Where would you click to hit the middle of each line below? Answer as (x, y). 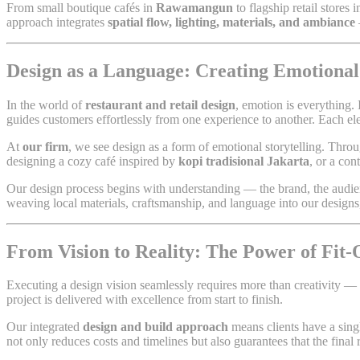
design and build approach (155, 327)
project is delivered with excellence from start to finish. (145, 300)
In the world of (46, 104)
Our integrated (45, 327)
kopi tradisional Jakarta (244, 161)
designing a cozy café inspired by (92, 161)
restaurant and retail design (160, 104)
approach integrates (57, 22)
